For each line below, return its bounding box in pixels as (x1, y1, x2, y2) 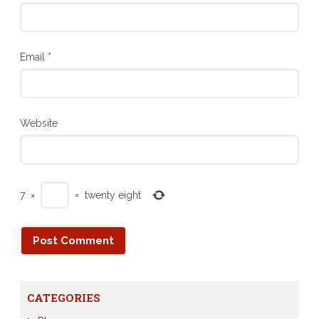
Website (19, 117, 58, 129)
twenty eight (84, 189, 141, 201)
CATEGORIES (26, 291, 100, 305)
